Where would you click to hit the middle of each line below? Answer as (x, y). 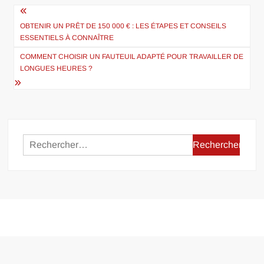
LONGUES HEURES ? (57, 68)
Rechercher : (219, 141)
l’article (36, 52)
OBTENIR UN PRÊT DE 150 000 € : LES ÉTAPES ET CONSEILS (123, 26)
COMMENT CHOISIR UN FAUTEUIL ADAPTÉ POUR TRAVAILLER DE (132, 56)
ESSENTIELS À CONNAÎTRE (67, 37)
